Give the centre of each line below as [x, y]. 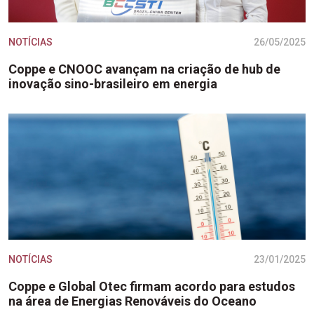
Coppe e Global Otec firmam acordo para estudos [152, 286]
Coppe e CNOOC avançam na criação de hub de [144, 69]
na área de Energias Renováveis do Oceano [132, 301]
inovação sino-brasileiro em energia [113, 84]
